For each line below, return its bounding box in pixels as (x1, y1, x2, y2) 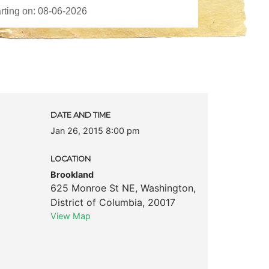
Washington (140, 181, 193, 194)
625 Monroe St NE (50, 181, 135, 194)
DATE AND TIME (50, 110, 110, 119)
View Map (50, 210, 91, 221)
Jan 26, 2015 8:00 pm (50, 125, 140, 136)
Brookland (50, 169, 94, 180)
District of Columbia (50, 196, 142, 208)
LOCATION (50, 154, 91, 163)
